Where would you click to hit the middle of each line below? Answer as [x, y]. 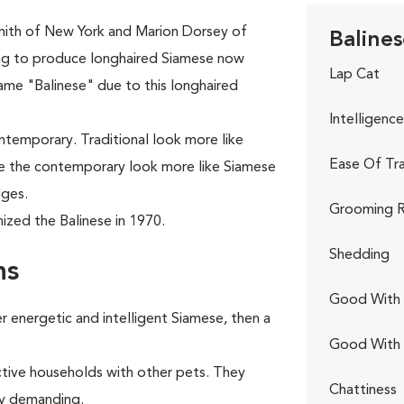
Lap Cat [354, 75]
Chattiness [363, 390]
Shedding [359, 255]
